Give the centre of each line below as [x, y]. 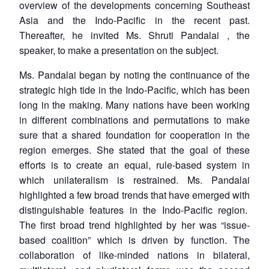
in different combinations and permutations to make [134, 119]
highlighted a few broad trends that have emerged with [134, 195]
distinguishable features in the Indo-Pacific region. [134, 210]
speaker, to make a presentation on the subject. [119, 50]
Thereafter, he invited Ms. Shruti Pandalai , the [134, 35]
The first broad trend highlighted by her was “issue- [134, 225]
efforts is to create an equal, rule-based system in [134, 165]
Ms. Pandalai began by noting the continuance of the [134, 74]
